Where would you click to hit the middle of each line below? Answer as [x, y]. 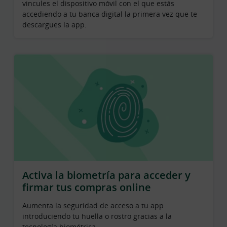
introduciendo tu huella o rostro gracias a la [97, 216]
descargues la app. [54, 24]
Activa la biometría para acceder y [106, 175]
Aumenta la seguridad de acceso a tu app [93, 206]
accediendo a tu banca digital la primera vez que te [110, 14]
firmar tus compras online [87, 187]
